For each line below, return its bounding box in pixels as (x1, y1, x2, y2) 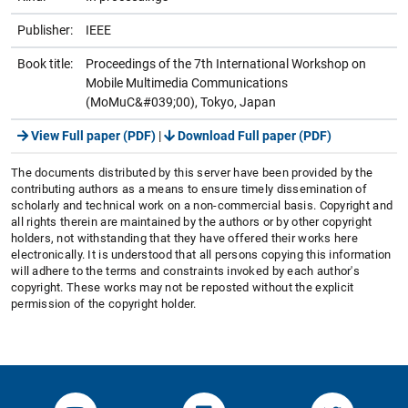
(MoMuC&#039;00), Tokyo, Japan (86, 94, 276, 109)
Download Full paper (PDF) (175, 127, 331, 143)
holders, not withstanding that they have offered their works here (11, 230, 359, 245)
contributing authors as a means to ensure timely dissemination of (11, 181, 368, 196)
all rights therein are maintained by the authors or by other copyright (11, 214, 372, 229)
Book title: (17, 56, 73, 71)
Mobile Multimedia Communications (86, 75, 288, 90)
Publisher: (17, 22, 73, 37)
